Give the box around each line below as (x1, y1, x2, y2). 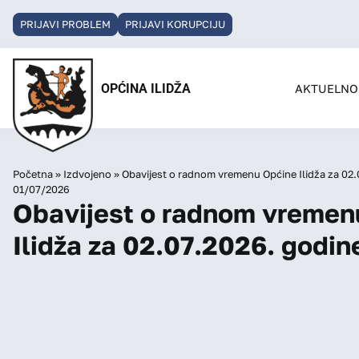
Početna (13, 167, 53, 180)
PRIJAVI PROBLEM (20, 17, 111, 30)
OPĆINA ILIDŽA (101, 81, 191, 96)
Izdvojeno (63, 167, 111, 180)
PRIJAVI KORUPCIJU (125, 17, 225, 30)
